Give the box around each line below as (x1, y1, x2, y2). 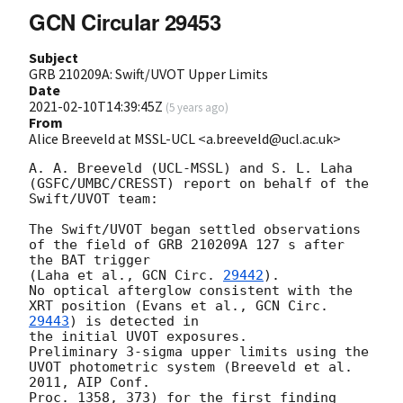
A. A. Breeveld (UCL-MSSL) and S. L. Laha (29, 159, 353, 176)
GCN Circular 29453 (29, 5, 221, 37)
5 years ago (169, 99, 225, 114)
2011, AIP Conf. (29, 373, 158, 390)
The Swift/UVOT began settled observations (29, 220, 361, 237)
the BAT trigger (29, 251, 158, 268)
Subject (29, 48, 78, 67)
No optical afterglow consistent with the (29, 282, 353, 299)
